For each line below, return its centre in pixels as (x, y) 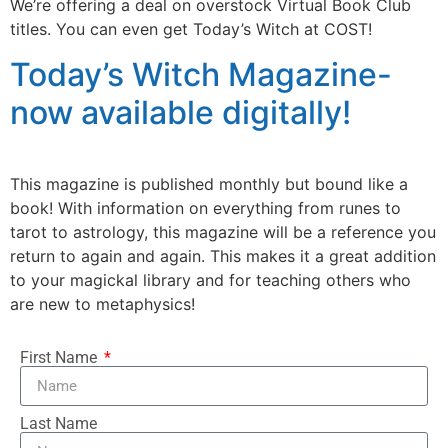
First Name (60, 357)
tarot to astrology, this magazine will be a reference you (223, 231)
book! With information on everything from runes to (205, 207)
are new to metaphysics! (102, 303)
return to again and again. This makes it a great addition (223, 255)
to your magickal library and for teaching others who (210, 279)
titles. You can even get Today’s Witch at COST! (191, 29)
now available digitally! (180, 112)
